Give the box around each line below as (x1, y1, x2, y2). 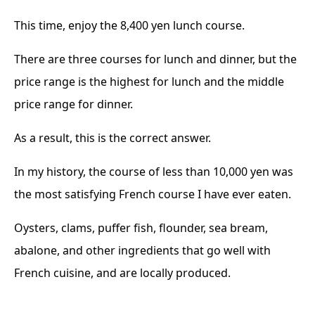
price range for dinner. (14, 96, 133, 112)
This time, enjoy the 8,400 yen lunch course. (14, 17, 245, 33)
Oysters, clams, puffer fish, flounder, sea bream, (14, 219, 268, 236)
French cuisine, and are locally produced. (14, 264, 231, 281)
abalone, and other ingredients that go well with (14, 242, 271, 258)
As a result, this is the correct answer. (14, 129, 211, 146)
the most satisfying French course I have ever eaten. (14, 186, 291, 202)
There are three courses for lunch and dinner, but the (14, 51, 297, 67)
